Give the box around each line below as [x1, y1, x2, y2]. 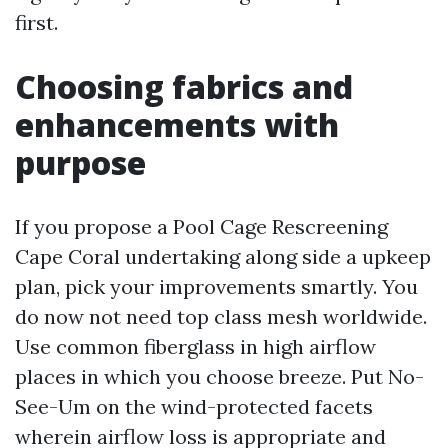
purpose [15, 141, 146, 184]
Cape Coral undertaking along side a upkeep [15, 244, 431, 269]
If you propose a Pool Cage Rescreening [15, 214, 388, 239]
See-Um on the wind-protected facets [15, 394, 373, 419]
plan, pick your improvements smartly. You [15, 274, 418, 299]
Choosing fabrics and [15, 65, 353, 108]
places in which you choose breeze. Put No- [15, 364, 424, 389]
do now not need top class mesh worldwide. [15, 304, 427, 329]
